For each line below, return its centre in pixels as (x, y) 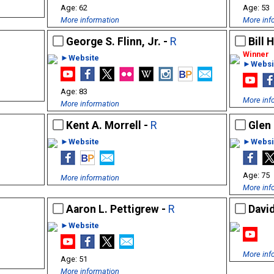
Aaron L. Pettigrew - (117, 209)
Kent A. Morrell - (108, 125)
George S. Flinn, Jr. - (118, 42)
